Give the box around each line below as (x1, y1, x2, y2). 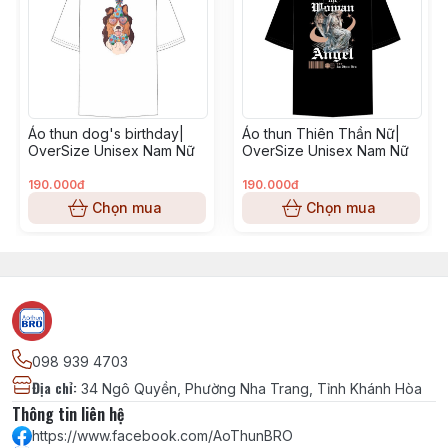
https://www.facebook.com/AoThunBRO (32, 427, 293, 444)
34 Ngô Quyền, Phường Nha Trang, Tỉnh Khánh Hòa (81, 379, 422, 397)
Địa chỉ (32, 376, 73, 398)
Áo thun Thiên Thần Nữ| (242, 125, 400, 142)
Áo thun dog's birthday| (28, 125, 184, 142)
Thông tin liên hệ (12, 402, 124, 426)
